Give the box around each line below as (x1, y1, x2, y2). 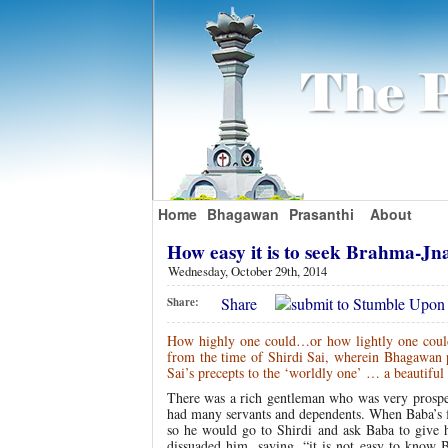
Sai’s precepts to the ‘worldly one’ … (167, 363, 380, 383)
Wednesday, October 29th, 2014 (168, 261, 327, 280)
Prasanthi (289, 204, 354, 224)
